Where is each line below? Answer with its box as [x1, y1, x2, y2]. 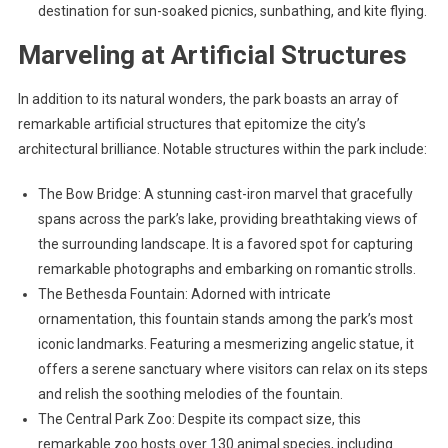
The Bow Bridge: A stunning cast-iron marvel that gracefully [37, 186, 413, 202]
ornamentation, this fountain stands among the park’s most [37, 311, 413, 327]
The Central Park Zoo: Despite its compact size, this [37, 411, 361, 427]
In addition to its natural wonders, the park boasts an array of [17, 91, 399, 107]
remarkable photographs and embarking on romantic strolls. [37, 261, 416, 277]
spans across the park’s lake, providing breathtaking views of [37, 211, 418, 227]
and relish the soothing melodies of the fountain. [37, 386, 343, 402]
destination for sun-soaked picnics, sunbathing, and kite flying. [37, 3, 427, 19]
